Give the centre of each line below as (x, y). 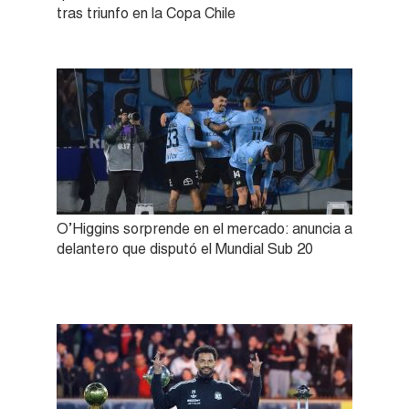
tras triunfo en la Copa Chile (146, 14)
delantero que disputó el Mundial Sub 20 (185, 249)
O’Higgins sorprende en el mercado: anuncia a (204, 229)
